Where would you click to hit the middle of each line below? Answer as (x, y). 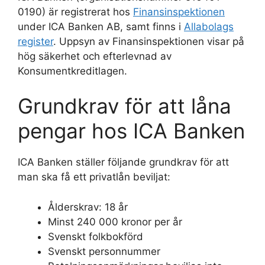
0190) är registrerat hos (75, 12)
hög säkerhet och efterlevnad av (95, 56)
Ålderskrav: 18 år (88, 207)
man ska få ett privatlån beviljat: (94, 177)
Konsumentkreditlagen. (72, 71)
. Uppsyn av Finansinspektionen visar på (149, 41)
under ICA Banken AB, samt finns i (101, 26)
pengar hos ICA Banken (131, 131)
